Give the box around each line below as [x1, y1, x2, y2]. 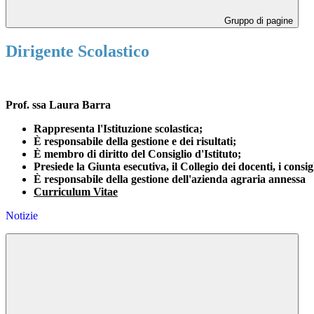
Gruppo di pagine [221, 15, 293, 27]
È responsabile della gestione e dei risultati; [34, 135, 236, 147]
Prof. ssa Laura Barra [6, 98, 111, 111]
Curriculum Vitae [34, 185, 118, 198]
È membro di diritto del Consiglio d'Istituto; [34, 147, 241, 160]
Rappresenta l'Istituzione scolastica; [34, 122, 203, 135]
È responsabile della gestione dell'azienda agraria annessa [34, 172, 306, 185]
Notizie [6, 209, 38, 221]
